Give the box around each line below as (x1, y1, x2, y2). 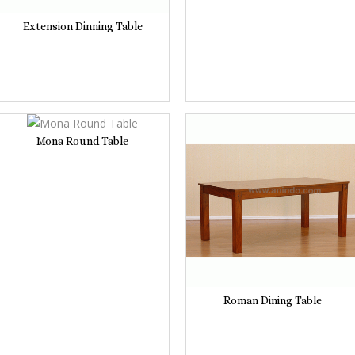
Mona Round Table (36, 134, 128, 147)
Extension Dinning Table (22, 19, 143, 32)
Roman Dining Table (223, 293, 322, 307)
